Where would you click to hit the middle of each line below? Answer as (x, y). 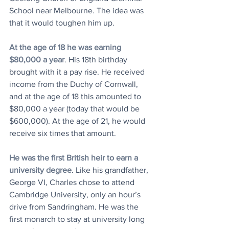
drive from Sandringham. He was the (75, 207)
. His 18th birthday (97, 59)
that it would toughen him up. (62, 22)
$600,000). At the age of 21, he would (78, 121)
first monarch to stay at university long (78, 219)
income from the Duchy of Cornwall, (75, 84)
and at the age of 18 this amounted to (76, 96)
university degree (40, 170)
